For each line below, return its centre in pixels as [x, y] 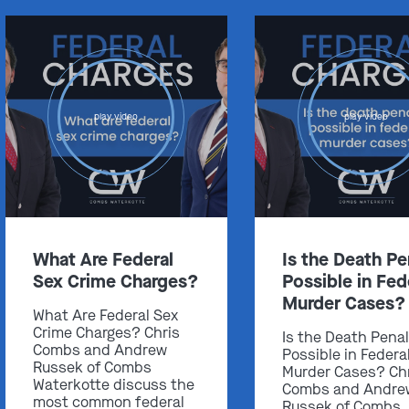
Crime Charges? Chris [106, 333]
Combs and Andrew [100, 351]
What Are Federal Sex [105, 316]
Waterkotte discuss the [113, 385]
